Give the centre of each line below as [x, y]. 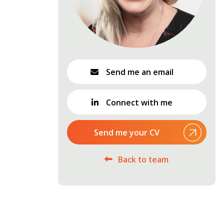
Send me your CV [126, 132]
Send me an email [139, 72]
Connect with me [138, 102]
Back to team [143, 159]
